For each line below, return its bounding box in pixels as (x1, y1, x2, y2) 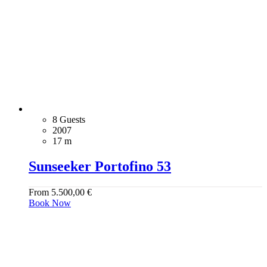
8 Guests (52, 114, 85, 125)
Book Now (29, 197, 71, 208)
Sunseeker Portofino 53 (29, 159, 171, 174)
